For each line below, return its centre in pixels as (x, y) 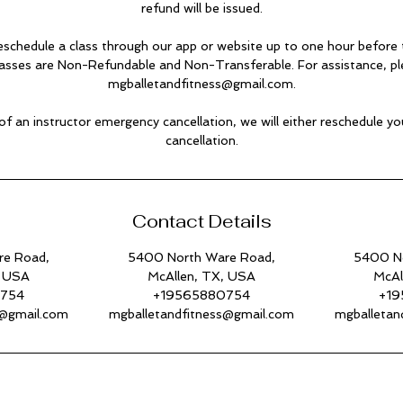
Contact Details (201, 221)
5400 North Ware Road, (201, 257)
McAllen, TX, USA (201, 276)
